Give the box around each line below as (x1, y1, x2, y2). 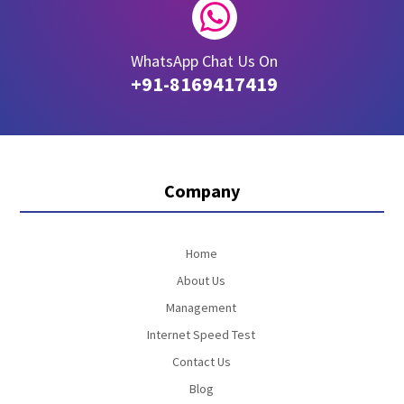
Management (166, 299, 236, 316)
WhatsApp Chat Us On (131, 50, 278, 71)
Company (164, 179, 240, 202)
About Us (177, 272, 225, 289)
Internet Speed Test (147, 326, 255, 343)
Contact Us (171, 353, 231, 370)
